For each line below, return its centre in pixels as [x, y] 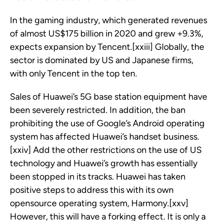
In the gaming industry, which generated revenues [109, 20]
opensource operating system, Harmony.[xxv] [99, 203]
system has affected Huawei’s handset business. [105, 136]
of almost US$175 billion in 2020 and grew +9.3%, [107, 33]
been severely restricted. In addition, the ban [98, 110]
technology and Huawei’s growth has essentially [104, 163]
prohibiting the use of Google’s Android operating [107, 123]
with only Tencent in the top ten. [74, 73]
